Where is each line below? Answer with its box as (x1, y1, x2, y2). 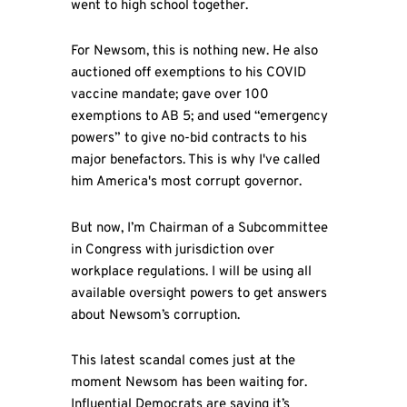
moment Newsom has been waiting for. (70, 373, 307, 392)
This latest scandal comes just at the (70, 352, 295, 370)
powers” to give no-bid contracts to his (70, 130, 307, 148)
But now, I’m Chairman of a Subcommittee (70, 219, 328, 237)
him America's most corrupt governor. (70, 174, 305, 192)
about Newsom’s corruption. (70, 306, 243, 324)
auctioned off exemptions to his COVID (70, 65, 306, 83)
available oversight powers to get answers (70, 284, 327, 303)
